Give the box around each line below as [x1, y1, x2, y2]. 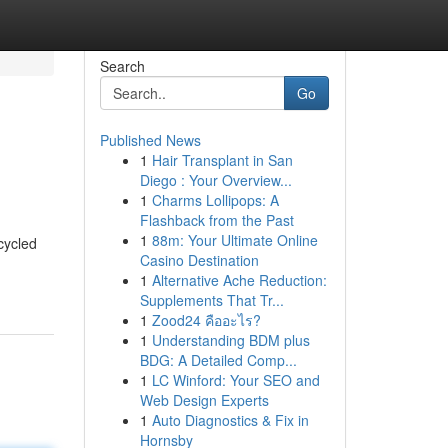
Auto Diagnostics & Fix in [151, 410, 309, 430]
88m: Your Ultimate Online [151, 230, 318, 250]
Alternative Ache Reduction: [151, 270, 327, 290]
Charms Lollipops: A [151, 190, 279, 210]
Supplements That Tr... [139, 290, 284, 310]
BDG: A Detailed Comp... [139, 350, 297, 370]
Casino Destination [139, 250, 259, 270]
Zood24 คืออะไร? [151, 310, 261, 330]
